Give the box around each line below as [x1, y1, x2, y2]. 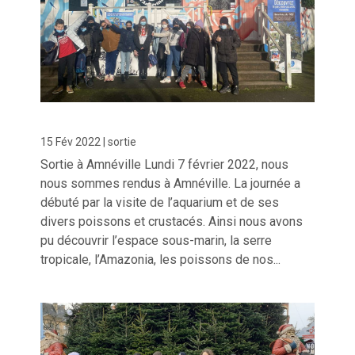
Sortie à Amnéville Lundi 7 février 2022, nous [40, 157, 289, 173]
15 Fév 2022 [40, 136, 101, 149]
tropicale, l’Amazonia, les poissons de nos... [40, 252, 281, 268]
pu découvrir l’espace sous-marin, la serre [40, 233, 273, 249]
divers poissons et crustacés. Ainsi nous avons [40, 214, 303, 230]
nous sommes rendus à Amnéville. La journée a [40, 176, 301, 192]
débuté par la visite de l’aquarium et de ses [40, 195, 280, 211]
